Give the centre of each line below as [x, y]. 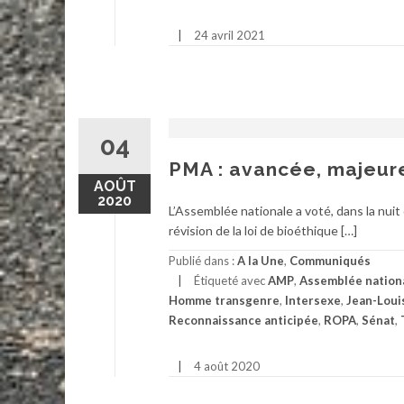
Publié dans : [203, 261]
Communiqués [330, 261]
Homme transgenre [224, 301]
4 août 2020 [227, 366]
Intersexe [313, 301]
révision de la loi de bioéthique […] [263, 231]
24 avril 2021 [230, 36]
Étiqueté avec [231, 281]
